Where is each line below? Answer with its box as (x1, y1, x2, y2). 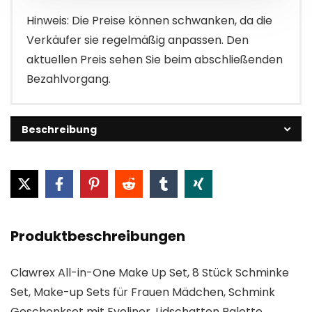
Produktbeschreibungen (10, 226, 185, 246)
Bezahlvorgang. (26, 70, 111, 87)
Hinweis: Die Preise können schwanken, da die (26, 12, 272, 29)
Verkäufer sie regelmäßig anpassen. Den (26, 31, 249, 48)
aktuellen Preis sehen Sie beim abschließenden (26, 51, 283, 68)
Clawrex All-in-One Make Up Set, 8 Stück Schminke (10, 264, 289, 281)
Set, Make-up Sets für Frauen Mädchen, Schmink (10, 283, 275, 300)
